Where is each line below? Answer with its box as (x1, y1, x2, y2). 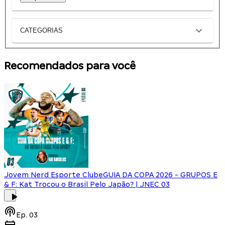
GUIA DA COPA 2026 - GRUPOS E (103, 170, 217, 179)
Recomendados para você (4, 59, 136, 72)
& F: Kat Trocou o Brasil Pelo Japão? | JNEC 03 (4, 180, 170, 188)
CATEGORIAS (20, 27, 63, 35)
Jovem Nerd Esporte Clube (4, 170, 103, 179)
